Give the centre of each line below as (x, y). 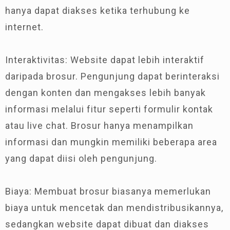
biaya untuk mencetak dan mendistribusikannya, (114, 208)
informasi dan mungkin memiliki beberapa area (111, 142)
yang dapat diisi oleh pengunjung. (81, 158)
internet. (24, 27)
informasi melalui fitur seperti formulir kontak (109, 109)
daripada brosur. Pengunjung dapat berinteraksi (112, 76)
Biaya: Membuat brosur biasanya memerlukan (108, 191)
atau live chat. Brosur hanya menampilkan (99, 126)
